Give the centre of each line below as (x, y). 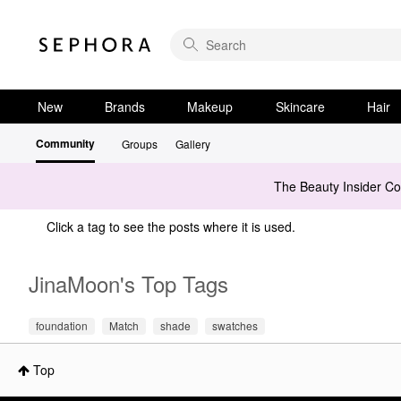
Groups (140, 144)
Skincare (300, 107)
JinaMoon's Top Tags (128, 283)
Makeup (210, 107)
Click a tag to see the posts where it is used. (171, 226)
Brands (125, 107)
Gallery (193, 144)
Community (65, 143)
